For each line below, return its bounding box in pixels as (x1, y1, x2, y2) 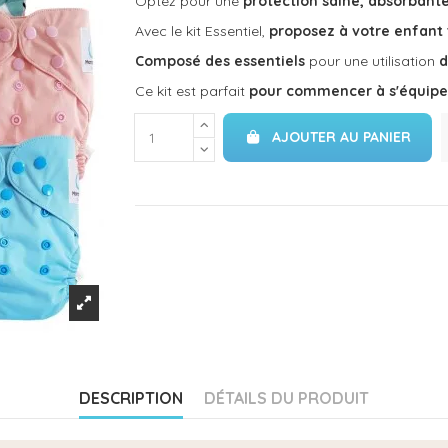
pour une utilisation (304, 52, 439, 71)
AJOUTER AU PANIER (272, 128, 412, 147)
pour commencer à (244, 82, 385, 101)
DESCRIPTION (79, 388, 183, 408)
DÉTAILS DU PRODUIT (204, 388, 369, 408)
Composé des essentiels (134, 52, 305, 71)
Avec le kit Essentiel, (134, 21, 269, 40)
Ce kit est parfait (134, 82, 245, 101)
